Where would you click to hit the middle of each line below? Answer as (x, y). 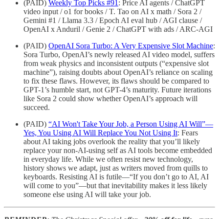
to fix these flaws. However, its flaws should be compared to (116, 81)
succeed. (37, 107)
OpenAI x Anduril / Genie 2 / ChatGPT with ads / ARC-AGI (118, 29)
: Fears (188, 132)
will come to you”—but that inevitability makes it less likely (115, 185)
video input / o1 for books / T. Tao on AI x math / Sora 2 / (112, 11)
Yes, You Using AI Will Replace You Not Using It (100, 132)
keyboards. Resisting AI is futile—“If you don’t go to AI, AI (116, 176)
